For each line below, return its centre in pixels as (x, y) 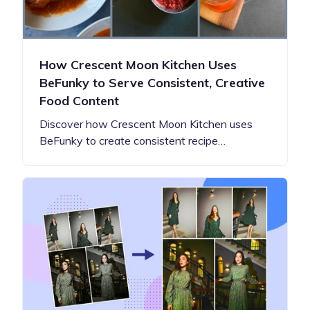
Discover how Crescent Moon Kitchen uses (146, 124)
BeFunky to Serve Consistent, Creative (152, 82)
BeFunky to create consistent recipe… (133, 140)
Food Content (79, 100)
